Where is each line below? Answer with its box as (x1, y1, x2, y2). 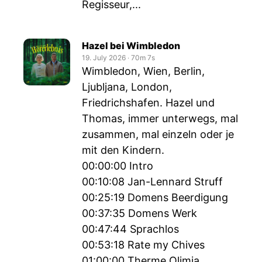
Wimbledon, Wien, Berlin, (82, 65, 205, 77)
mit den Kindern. (82, 144, 164, 156)
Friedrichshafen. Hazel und (82, 96, 215, 109)
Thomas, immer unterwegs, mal (82, 112, 238, 125)
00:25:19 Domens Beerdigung (82, 191, 228, 204)
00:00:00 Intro (82, 160, 153, 172)
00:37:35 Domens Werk (82, 207, 197, 219)
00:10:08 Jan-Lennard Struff (82, 175, 223, 188)
